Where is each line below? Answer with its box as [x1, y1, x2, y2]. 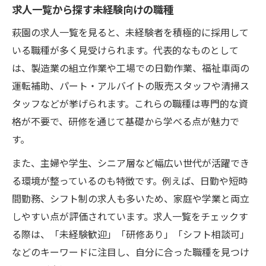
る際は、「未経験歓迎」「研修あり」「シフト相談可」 [12, 226, 249, 241]
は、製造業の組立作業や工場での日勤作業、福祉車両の [12, 60, 249, 75]
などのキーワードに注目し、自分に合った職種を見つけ [12, 244, 249, 259]
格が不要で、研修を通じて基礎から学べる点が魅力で [12, 113, 239, 128]
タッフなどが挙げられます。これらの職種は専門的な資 [12, 96, 248, 110]
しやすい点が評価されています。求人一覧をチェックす [12, 208, 248, 223]
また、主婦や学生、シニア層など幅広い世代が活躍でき [12, 155, 249, 170]
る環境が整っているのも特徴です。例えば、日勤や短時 [12, 173, 248, 188]
